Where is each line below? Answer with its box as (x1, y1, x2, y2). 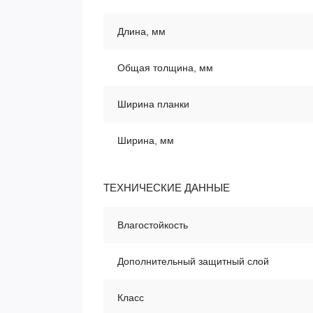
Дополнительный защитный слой (117, 256, 269, 267)
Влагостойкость (117, 219, 188, 231)
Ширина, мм (117, 135, 174, 146)
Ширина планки (117, 99, 189, 110)
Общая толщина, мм (117, 62, 213, 73)
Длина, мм (117, 26, 166, 37)
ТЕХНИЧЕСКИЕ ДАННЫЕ (103, 182, 230, 194)
